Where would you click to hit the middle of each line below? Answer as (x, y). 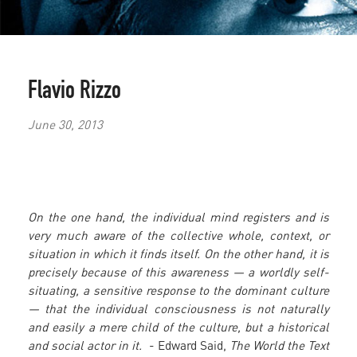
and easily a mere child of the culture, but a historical (178, 327)
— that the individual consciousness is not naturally (178, 309)
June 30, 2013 (65, 124)
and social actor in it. (85, 345)
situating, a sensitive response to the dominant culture (178, 290)
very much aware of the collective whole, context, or (178, 235)
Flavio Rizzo (75, 93)
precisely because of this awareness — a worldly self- (178, 272)
